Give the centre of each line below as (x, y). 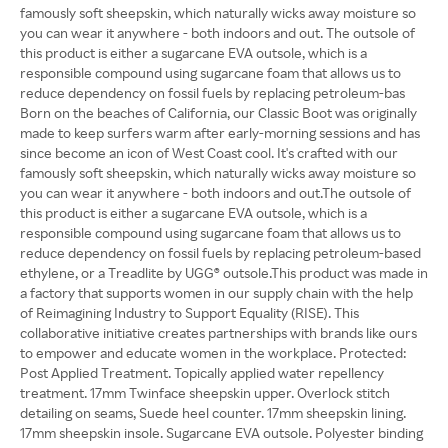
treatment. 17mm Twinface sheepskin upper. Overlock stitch (205, 392)
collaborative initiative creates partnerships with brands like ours (218, 332)
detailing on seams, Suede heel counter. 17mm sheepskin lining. (213, 412)
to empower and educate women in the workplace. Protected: (213, 352)
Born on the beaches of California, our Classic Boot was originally (218, 112)
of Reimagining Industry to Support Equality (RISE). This (189, 312)
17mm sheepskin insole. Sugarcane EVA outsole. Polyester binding (221, 432)
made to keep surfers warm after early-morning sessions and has (220, 132)
